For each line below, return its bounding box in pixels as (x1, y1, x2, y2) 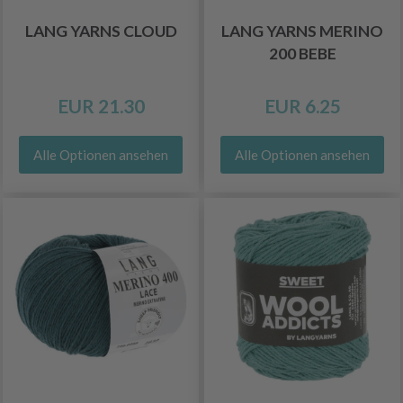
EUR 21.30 (57, 94, 145, 117)
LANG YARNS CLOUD (24, 22, 177, 40)
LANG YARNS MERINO (221, 22, 383, 40)
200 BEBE (268, 44, 336, 63)
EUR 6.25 (264, 94, 341, 117)
